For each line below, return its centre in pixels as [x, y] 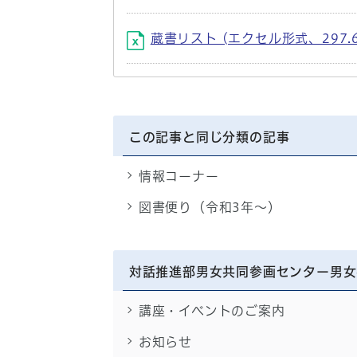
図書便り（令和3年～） [210, 207]
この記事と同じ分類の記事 [209, 137]
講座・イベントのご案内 [212, 310]
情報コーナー [178, 176]
